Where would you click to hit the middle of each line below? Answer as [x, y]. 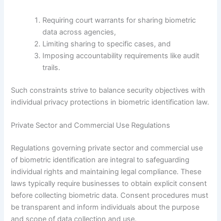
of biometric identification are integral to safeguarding [100, 160]
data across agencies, [79, 32]
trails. [52, 67]
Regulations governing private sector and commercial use [107, 148]
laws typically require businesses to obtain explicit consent [109, 183]
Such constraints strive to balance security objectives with [108, 90]
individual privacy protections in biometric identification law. [110, 102]
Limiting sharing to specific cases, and [107, 44]
